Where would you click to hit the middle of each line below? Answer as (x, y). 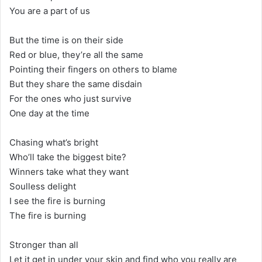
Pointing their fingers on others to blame (93, 69)
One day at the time (49, 113)
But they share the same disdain (76, 84)
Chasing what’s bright (54, 142)
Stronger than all (44, 244)
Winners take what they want (69, 171)
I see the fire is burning (57, 201)
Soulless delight (43, 186)
